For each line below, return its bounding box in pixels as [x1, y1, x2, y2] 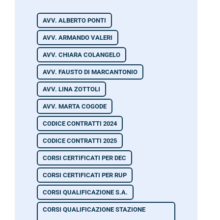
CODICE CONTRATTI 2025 [43, 137, 117, 144]
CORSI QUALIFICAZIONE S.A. [43, 188, 128, 196]
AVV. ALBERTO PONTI [43, 16, 106, 24]
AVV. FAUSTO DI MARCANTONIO [43, 68, 137, 76]
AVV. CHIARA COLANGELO [43, 51, 120, 58]
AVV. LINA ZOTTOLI [43, 85, 100, 93]
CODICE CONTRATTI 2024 [43, 119, 117, 127]
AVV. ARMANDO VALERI [43, 33, 112, 41]
